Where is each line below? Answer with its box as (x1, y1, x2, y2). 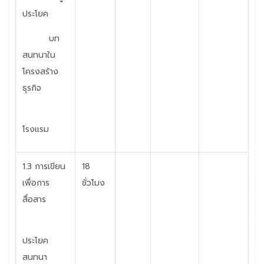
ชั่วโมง (81, 176, 105, 189)
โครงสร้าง (22, 65, 58, 78)
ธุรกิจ (22, 81, 41, 94)
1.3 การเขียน (22, 160, 65, 173)
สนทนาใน (22, 48, 55, 61)
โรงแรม (22, 123, 49, 136)
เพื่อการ (22, 176, 49, 189)
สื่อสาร (22, 193, 46, 206)
